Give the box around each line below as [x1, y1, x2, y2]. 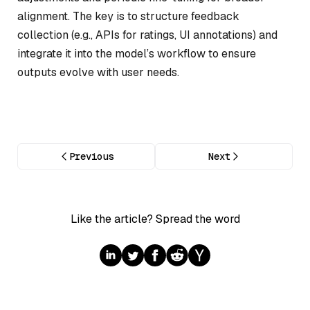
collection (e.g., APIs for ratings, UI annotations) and [17, 28, 277, 43]
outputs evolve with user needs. [17, 65, 179, 80]
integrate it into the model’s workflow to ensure [17, 46, 256, 62]
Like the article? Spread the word [70, 211, 240, 226]
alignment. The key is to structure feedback [17, 9, 239, 24]
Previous [69, 149, 113, 163]
